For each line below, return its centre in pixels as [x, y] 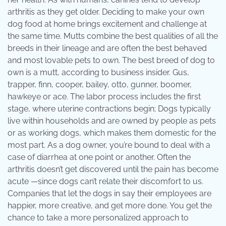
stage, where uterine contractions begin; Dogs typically [109, 109]
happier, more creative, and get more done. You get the [110, 206]
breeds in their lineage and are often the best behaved [107, 48]
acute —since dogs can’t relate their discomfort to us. [105, 182]
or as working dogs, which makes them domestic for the [112, 133]
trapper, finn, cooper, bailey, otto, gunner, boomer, [100, 85]
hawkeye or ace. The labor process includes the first [104, 97]
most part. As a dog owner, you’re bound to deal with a [109, 145]
